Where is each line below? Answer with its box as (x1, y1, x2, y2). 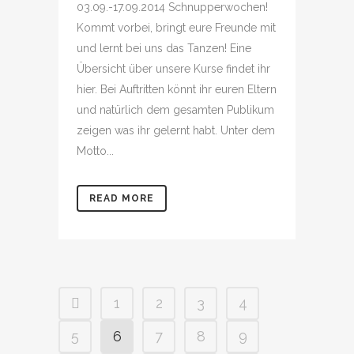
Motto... (77, 145, 114, 157)
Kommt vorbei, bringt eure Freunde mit (77, 21, 276, 34)
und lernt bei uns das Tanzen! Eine (77, 42, 251, 55)
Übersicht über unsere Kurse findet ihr (77, 62, 270, 75)
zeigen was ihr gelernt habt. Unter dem (77, 124, 275, 137)
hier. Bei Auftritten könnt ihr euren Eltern (77, 83, 277, 96)
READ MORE (89, 193, 154, 204)
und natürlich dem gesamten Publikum (77, 104, 274, 116)
